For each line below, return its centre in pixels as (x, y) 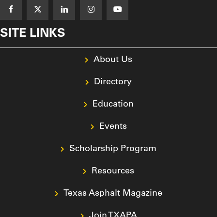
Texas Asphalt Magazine (113, 193)
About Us (113, 59)
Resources (113, 170)
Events (113, 126)
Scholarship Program (113, 148)
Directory (113, 81)
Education (113, 104)
